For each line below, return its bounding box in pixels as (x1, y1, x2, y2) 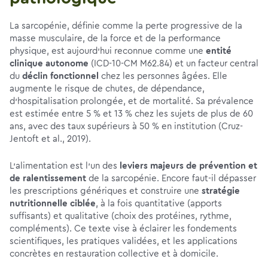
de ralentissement (10, 174, 86, 183)
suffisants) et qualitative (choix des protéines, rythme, (10, 212, 232, 221)
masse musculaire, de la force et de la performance (10, 34, 221, 43)
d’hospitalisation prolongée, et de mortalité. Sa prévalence (10, 97, 254, 106)
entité (206, 47, 232, 56)
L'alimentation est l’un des (10, 162, 120, 170)
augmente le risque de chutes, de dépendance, (10, 84, 205, 93)
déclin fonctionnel (22, 72, 99, 81)
